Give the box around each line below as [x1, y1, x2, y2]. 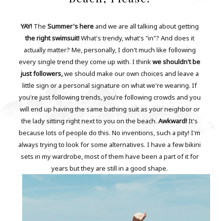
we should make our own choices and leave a [64, 69, 199, 78]
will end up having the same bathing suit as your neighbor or [19, 104, 200, 113]
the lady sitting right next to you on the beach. [21, 116, 159, 125]
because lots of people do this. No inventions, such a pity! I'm [19, 128, 201, 137]
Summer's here [47, 21, 94, 31]
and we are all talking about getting [93, 21, 199, 31]
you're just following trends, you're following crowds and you [18, 92, 201, 102]
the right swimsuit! [25, 33, 79, 42]
